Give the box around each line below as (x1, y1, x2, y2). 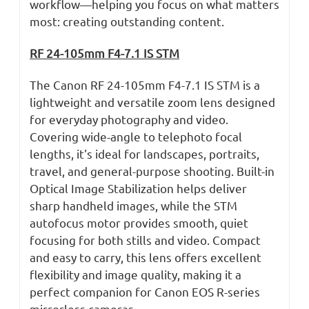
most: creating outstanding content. (30, 14, 224, 29)
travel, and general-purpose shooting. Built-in (30, 163, 275, 179)
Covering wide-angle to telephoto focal (30, 129, 242, 144)
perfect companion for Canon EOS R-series (30, 284, 260, 299)
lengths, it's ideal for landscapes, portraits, (30, 146, 259, 161)
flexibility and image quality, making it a (30, 267, 241, 282)
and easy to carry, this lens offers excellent (30, 250, 261, 265)
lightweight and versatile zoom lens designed (30, 94, 275, 110)
